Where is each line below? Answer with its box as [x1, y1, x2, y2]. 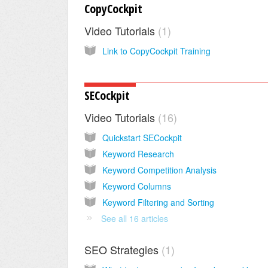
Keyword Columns [102, 180, 171, 193]
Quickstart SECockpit [102, 132, 182, 144]
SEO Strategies [84, 242, 162, 258]
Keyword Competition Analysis [102, 164, 217, 176]
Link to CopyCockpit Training [102, 45, 211, 57]
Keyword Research [102, 148, 174, 160]
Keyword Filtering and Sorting [102, 196, 214, 209]
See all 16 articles [101, 212, 168, 225]
